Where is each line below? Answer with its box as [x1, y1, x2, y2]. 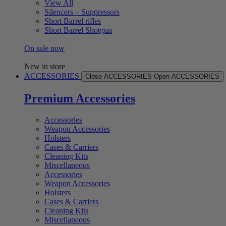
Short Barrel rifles [44, 17, 101, 26]
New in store [24, 62, 65, 71]
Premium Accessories [24, 92, 135, 105]
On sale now [24, 44, 65, 53]
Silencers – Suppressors [44, 8, 120, 17]
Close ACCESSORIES [85, 73, 152, 81]
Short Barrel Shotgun [44, 26, 112, 35]
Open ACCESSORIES [154, 73, 219, 81]
